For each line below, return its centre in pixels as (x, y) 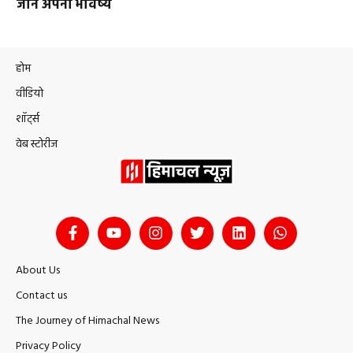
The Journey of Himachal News (87, 321)
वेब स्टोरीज (37, 145)
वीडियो (30, 95)
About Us (38, 270)
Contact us (41, 295)
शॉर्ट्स (28, 120)
